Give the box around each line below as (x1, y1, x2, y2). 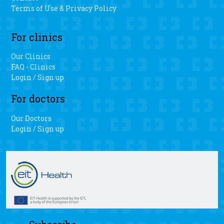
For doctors (11, 92, 65, 105)
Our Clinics (11, 51, 51, 61)
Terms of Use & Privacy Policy (11, 3, 117, 13)
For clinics (11, 30, 63, 43)
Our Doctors (11, 113, 52, 123)
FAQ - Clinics (11, 61, 56, 71)
